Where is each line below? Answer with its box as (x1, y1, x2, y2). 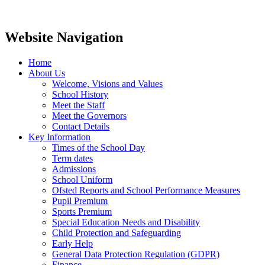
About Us (28, 68, 65, 79)
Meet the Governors (52, 111, 127, 121)
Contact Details (52, 121, 109, 132)
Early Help (52, 238, 93, 249)
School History (52, 89, 108, 100)
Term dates (52, 153, 93, 164)
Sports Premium (52, 206, 112, 217)
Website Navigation (5, 30, 123, 46)
